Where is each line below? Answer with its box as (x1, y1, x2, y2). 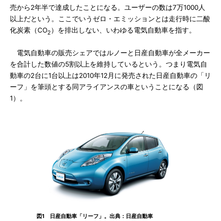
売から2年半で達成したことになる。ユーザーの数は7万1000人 (10, 3, 205, 11)
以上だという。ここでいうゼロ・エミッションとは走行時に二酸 (10, 15, 210, 23)
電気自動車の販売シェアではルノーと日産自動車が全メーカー (10, 48, 210, 57)
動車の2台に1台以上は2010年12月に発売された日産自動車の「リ (10, 71, 211, 79)
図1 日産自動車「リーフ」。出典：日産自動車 (37, 212, 153, 220)
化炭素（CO (10, 26, 47, 34)
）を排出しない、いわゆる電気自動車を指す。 (51, 26, 196, 34)
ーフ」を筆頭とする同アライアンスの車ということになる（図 (10, 82, 203, 91)
